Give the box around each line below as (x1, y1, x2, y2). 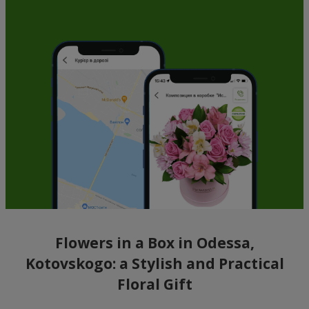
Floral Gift (117, 274, 192, 294)
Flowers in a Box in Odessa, (54, 232, 255, 252)
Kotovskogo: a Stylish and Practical (25, 253, 284, 273)
